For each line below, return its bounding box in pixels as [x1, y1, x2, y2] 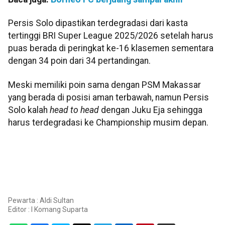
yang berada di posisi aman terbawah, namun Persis [8, 92, 209, 102]
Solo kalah [8, 104, 50, 115]
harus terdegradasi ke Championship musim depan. [8, 117, 208, 128]
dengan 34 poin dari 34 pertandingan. [8, 56, 151, 66]
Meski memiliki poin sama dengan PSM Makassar [8, 79, 201, 90]
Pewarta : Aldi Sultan [8, 196, 74, 204]
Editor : [8, 205, 31, 213]
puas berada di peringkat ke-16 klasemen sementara [8, 43, 213, 54]
